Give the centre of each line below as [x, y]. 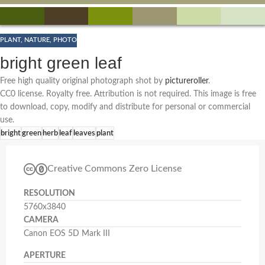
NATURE [37, 40]
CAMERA [41, 220]
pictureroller [187, 81]
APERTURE [45, 255]
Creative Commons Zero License [114, 169]
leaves [84, 133]
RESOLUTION [49, 193]
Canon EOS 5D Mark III [67, 233]
